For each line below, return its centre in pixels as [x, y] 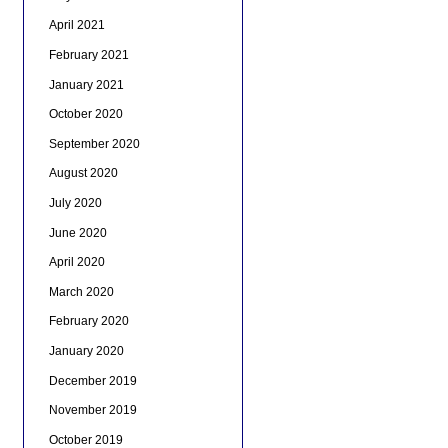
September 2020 [94, 143]
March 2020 [81, 291]
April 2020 [76, 262]
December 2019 [92, 380]
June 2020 [77, 232]
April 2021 [76, 25]
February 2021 [88, 55]
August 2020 [83, 173]
